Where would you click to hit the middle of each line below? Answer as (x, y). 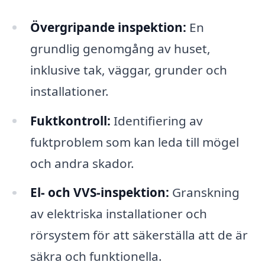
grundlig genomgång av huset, (120, 48)
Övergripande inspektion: (108, 27)
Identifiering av (156, 120)
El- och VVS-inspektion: (99, 193)
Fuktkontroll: (70, 120)
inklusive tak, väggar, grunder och (128, 70)
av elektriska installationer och (118, 214)
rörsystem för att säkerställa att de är (139, 235)
